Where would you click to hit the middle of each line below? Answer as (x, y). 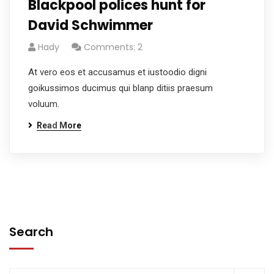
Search (31, 232)
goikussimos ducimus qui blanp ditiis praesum (120, 88)
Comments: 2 (113, 47)
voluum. (44, 104)
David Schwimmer (91, 25)
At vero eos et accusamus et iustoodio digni (117, 72)
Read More (59, 125)
